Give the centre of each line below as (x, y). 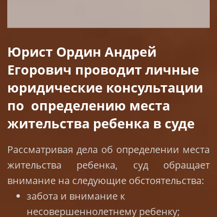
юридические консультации (105, 87)
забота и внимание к (76, 196)
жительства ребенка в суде (101, 123)
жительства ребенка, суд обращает (108, 165)
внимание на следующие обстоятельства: (106, 180)
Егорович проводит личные (103, 69)
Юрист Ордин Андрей (82, 51)
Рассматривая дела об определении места (108, 149)
